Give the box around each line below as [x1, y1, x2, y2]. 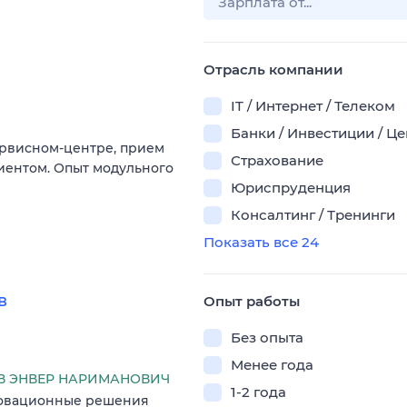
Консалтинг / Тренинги [231, 206, 395, 223]
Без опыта [231, 329, 303, 346]
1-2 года [231, 383, 286, 401]
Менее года [231, 356, 313, 373]
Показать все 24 [203, 233, 319, 251]
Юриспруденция [231, 179, 351, 196]
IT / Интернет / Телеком [231, 97, 395, 114]
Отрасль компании [203, 61, 343, 78]
